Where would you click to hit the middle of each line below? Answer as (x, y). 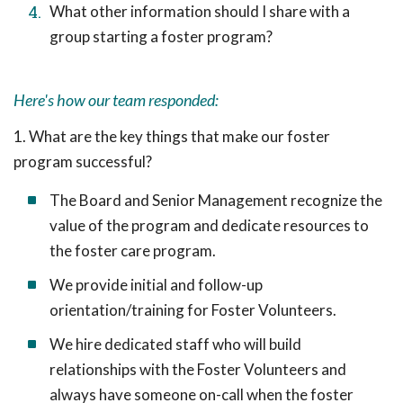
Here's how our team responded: (116, 100)
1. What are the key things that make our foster (172, 136)
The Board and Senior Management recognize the (216, 200)
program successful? (83, 161)
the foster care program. (133, 251)
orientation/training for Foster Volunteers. (193, 310)
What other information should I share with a (200, 11)
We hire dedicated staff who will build (175, 344)
